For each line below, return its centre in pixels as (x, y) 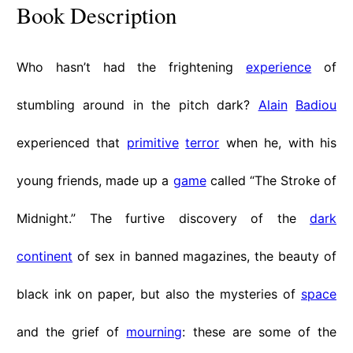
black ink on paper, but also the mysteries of (159, 294)
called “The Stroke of (271, 181)
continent (45, 256)
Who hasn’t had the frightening (132, 67)
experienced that (72, 143)
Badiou (316, 105)
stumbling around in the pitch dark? (137, 105)
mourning (154, 332)
